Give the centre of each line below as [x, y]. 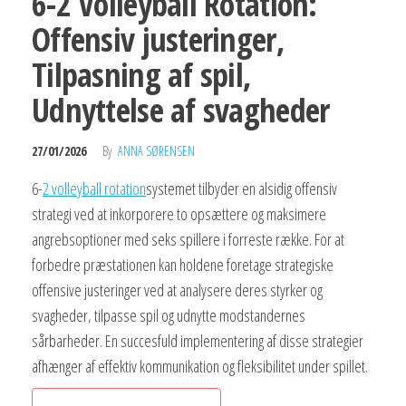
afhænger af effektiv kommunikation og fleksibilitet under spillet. [200, 367]
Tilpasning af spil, [142, 75]
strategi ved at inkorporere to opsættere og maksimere [179, 214]
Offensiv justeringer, [158, 40]
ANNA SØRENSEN [156, 151]
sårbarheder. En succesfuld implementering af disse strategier [198, 341]
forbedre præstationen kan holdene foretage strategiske [183, 265]
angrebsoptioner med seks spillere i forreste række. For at [188, 240]
